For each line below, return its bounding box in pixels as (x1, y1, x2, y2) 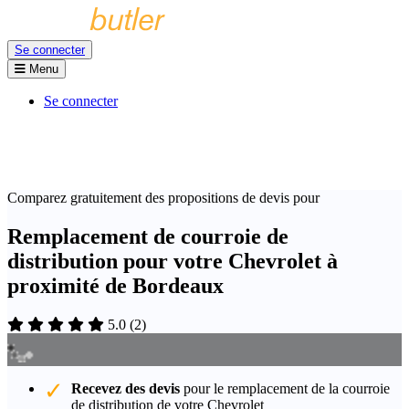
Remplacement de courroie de (7, 224, 288, 248)
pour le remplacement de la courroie (180, 380, 390, 396)
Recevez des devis (71, 380, 180, 396)
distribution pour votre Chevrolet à (7, 248, 338, 273)
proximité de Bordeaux (7, 273, 224, 298)
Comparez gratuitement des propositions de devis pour (7, 190, 320, 205)
